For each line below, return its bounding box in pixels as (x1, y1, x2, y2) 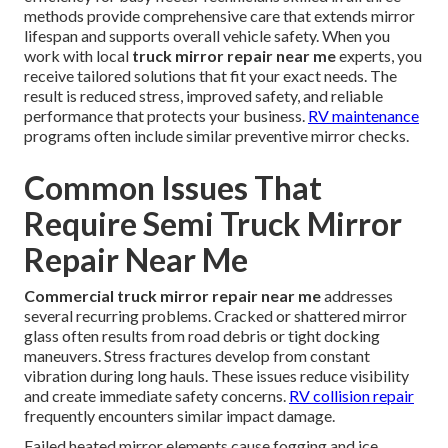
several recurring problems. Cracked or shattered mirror (24, 305, 407, 325)
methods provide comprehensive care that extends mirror (24, 5, 415, 25)
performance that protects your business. (24, 105, 308, 125)
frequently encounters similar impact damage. (24, 405, 335, 425)
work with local (24, 45, 132, 65)
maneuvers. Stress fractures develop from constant (24, 345, 370, 365)
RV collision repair (289, 385, 414, 405)
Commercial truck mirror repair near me (24, 285, 321, 305)
